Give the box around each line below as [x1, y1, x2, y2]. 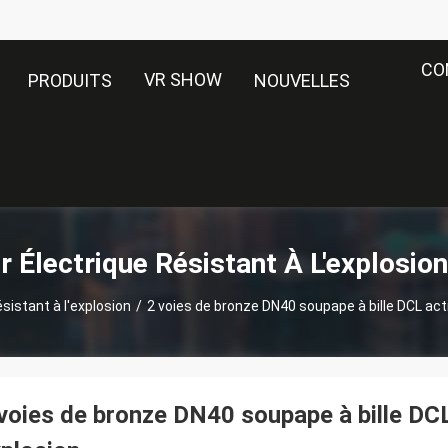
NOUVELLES [254, 70, 350, 92]
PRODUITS [28, 70, 112, 92]
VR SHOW [144, 69, 222, 90]
